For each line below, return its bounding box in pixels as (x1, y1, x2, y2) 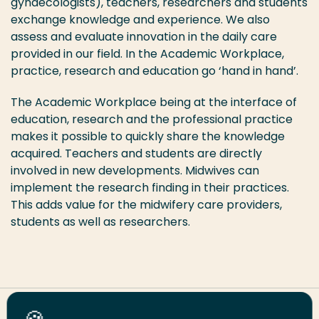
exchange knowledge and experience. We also (11, 11, 270, 28)
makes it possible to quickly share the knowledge (11, 128, 285, 145)
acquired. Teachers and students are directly (11, 145, 262, 162)
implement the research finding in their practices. (11, 179, 289, 197)
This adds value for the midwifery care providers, (11, 197, 282, 214)
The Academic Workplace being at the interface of (11, 94, 297, 111)
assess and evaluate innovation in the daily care (11, 28, 277, 46)
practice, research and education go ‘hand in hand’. (11, 63, 298, 80)
